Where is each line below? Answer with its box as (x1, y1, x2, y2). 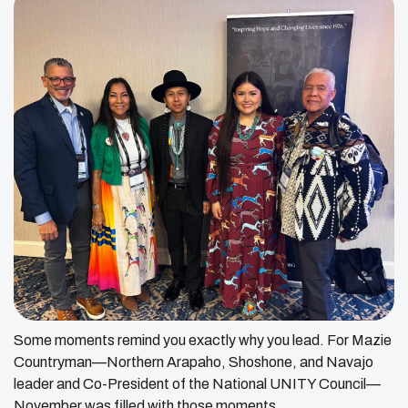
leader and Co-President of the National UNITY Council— (14, 376, 381, 393)
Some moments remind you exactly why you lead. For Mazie (14, 332, 392, 349)
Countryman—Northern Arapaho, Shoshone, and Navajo (14, 354, 373, 371)
